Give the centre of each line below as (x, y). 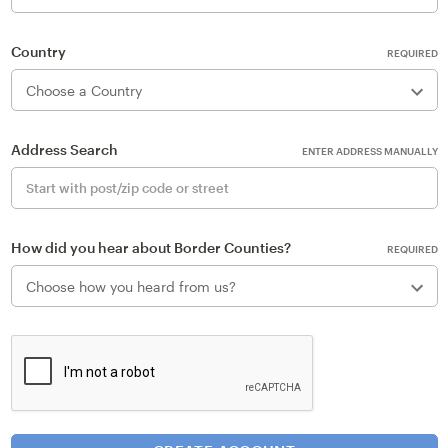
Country (38, 52)
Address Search (64, 150)
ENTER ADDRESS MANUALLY (369, 151)
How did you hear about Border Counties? (150, 248)
